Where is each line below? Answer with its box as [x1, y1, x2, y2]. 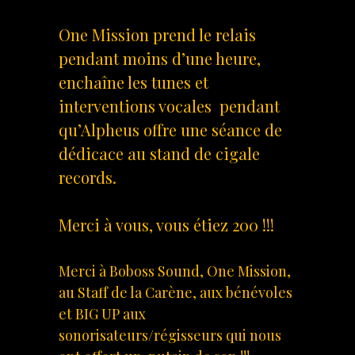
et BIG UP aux [59, 304, 146, 324]
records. [59, 166, 116, 189]
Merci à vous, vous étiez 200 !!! [59, 214, 274, 236]
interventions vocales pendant [59, 95, 280, 117]
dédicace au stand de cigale [59, 143, 260, 165]
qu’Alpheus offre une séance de [59, 119, 282, 141]
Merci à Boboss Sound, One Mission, [59, 261, 291, 281]
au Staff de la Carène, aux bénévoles [59, 283, 292, 303]
